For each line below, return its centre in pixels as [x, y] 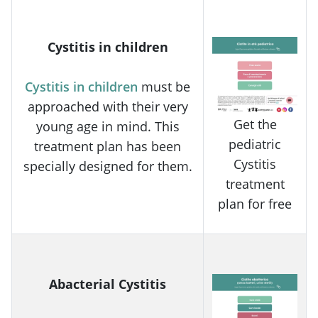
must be [164, 86]
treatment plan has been [108, 146]
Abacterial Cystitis [108, 284]
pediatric [255, 144]
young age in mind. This [108, 126]
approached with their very [108, 106]
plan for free [255, 203]
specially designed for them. [108, 166]
